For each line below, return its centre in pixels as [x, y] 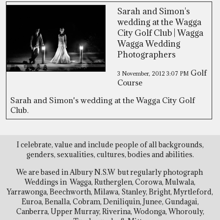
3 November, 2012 [142, 73]
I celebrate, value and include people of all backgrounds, [110, 145]
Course [130, 82]
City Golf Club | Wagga [160, 33]
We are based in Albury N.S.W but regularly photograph [110, 172]
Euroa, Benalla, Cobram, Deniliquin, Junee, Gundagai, [110, 202]
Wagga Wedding [149, 44]
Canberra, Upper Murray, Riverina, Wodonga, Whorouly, [110, 211]
